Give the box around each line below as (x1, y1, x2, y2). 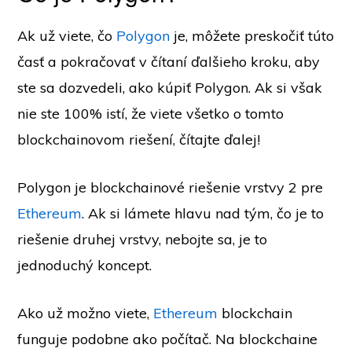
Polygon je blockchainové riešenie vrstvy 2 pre (17, 178, 324, 196)
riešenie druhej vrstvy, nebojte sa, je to (17, 230, 268, 248)
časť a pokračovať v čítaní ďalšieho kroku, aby (17, 53, 321, 71)
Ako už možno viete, (17, 304, 154, 322)
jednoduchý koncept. (17, 256, 152, 274)
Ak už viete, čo (17, 27, 117, 45)
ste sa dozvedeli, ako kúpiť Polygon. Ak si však (17, 79, 323, 97)
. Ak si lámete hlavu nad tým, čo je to (82, 204, 324, 222)
